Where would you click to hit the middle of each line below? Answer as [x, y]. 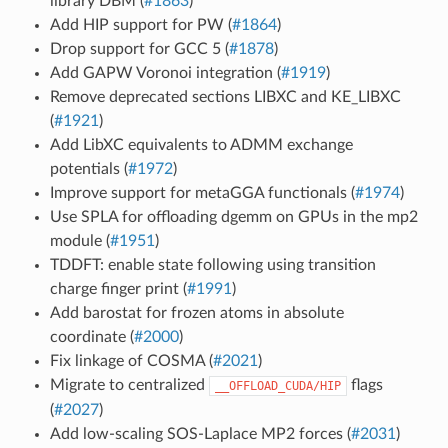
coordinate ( [91, 336]
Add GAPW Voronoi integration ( [165, 72]
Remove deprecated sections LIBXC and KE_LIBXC [225, 96]
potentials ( [88, 168]
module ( [79, 240]
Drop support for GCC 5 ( [139, 48]
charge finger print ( [118, 288]
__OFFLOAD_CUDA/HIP [277, 385]
